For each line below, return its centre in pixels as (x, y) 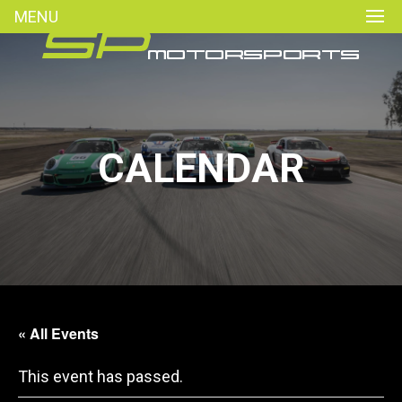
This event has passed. (100, 376)
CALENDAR (201, 168)
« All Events (58, 333)
